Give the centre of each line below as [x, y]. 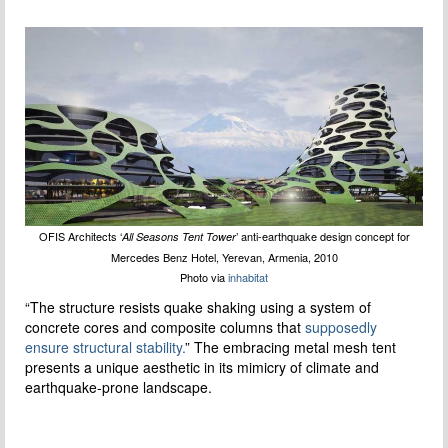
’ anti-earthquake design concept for [322, 236]
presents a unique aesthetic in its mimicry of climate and [202, 367]
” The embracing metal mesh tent [290, 347]
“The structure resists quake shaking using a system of [198, 307]
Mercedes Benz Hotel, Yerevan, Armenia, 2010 [224, 257]
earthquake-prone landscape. [118, 387]
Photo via [204, 277]
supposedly [341, 327]
